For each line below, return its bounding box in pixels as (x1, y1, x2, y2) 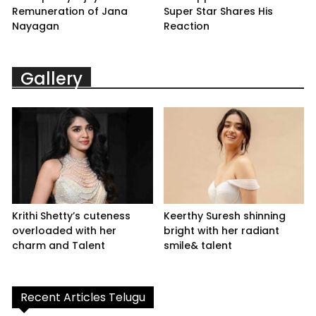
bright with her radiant (163, 224, 279, 238)
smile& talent (163, 238, 232, 253)
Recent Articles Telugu (20, 289, 145, 306)
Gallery (20, 66, 83, 90)
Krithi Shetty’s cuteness (12, 209, 130, 224)
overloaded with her (12, 224, 116, 238)
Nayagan (12, 18, 59, 33)
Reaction (163, 18, 209, 33)
